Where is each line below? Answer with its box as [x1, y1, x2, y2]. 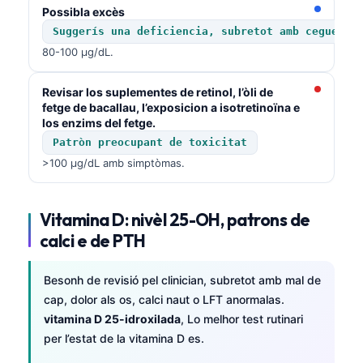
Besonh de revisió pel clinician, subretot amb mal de [44, 272, 321, 287]
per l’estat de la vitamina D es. [44, 331, 204, 345]
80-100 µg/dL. [42, 45, 113, 58]
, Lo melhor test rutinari [181, 311, 303, 326]
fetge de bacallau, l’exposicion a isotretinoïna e [42, 100, 300, 114]
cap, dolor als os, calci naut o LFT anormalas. [44, 292, 284, 306]
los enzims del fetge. [42, 115, 156, 130]
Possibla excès [42, 4, 125, 19]
